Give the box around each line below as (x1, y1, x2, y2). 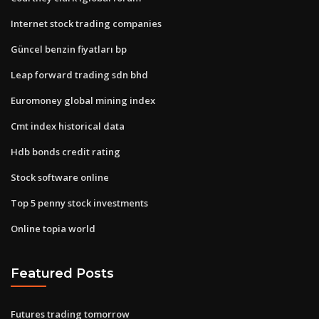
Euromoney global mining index (11, 93, 155, 107)
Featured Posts (11, 266, 114, 281)
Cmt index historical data (11, 119, 125, 132)
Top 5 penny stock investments (11, 196, 148, 209)
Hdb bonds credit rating (11, 145, 120, 158)
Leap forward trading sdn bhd (11, 68, 148, 81)
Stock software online (11, 170, 109, 184)
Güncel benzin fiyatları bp (11, 42, 127, 56)
